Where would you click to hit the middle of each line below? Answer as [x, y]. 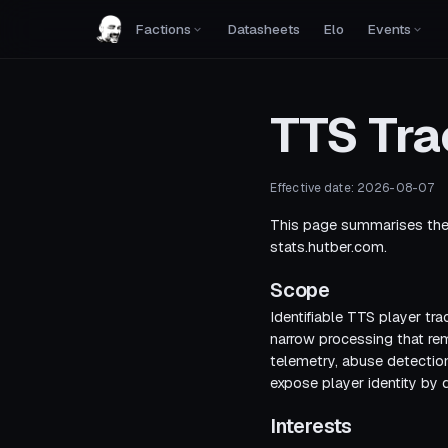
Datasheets [264, 29]
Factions [163, 29]
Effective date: [313, 188]
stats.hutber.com [327, 247]
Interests [311, 426]
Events [389, 29]
